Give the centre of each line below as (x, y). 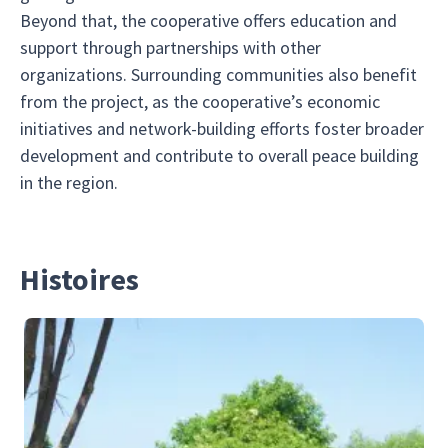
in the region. (69, 182)
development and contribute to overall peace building (219, 155)
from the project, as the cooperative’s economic (200, 101)
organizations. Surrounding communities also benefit (218, 74)
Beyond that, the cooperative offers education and (208, 20)
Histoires (79, 279)
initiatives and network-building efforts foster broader (222, 128)
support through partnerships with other (170, 47)
